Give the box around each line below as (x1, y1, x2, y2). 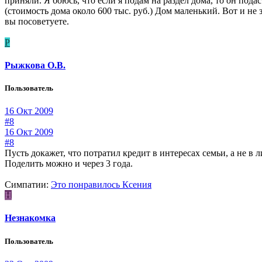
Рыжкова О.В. (5, 60, 65, 70)
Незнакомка (5, 213, 56, 223)
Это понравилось (51, 180, 122, 190)
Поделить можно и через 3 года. (5, 158, 133, 169)
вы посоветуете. (5, 16, 69, 26)
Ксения (122, 180, 151, 190)
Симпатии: (5, 180, 49, 190)
